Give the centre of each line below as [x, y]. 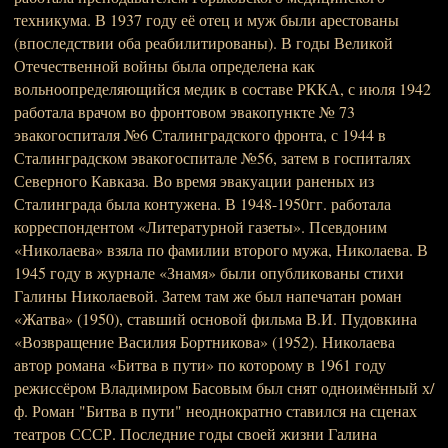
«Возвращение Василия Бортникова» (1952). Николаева [204, 341]
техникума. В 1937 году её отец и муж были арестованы [206, 19]
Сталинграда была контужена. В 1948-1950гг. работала [202, 203]
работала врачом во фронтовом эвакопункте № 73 [184, 111]
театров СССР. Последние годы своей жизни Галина [195, 433]
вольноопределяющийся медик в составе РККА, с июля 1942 [222, 88]
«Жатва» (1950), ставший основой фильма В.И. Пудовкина [215, 318]
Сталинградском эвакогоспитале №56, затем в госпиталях [212, 157]
